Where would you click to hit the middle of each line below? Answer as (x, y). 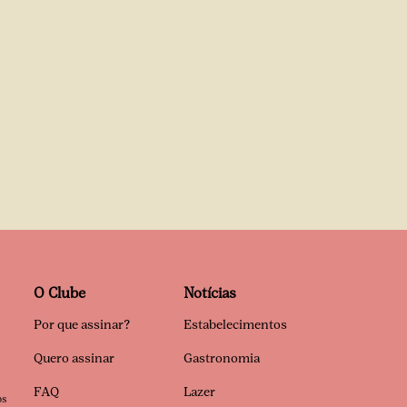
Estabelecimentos (235, 325)
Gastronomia (222, 358)
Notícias (210, 293)
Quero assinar (74, 358)
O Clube (60, 293)
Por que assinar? (82, 325)
